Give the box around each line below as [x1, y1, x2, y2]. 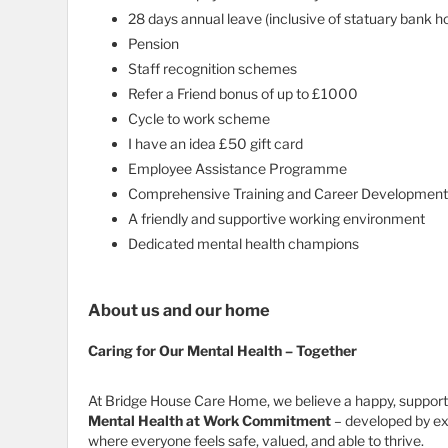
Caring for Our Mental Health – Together [88, 342, 357, 360]
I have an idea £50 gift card [128, 135, 303, 153]
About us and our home [88, 300, 270, 321]
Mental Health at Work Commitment [88, 412, 331, 430]
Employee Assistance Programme [128, 160, 347, 178]
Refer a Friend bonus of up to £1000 [128, 85, 358, 103]
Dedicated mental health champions [128, 235, 362, 253]
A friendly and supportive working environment [128, 210, 428, 228]
